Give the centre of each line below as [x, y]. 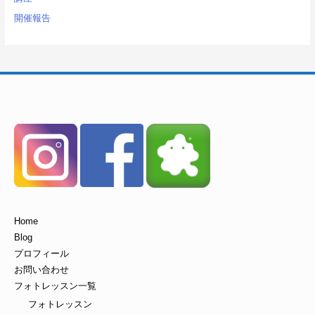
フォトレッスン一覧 [55, 285]
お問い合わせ [41, 269]
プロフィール [41, 253]
